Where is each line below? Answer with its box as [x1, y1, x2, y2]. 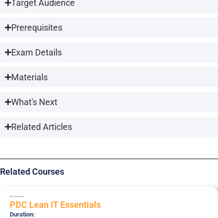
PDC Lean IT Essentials [10, 199, 101, 210]
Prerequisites [11, 22, 63, 33]
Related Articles [11, 121, 73, 132]
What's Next [11, 96, 58, 107]
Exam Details [11, 47, 62, 57]
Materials [11, 72, 48, 82]
